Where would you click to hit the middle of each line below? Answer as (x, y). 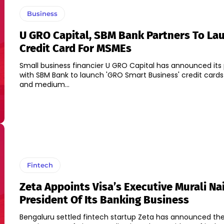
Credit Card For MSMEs (75, 48)
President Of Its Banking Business (104, 200)
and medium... (44, 85)
